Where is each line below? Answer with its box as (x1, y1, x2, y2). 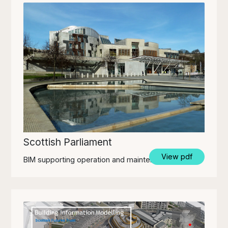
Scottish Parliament (23, 135, 112, 148)
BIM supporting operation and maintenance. (23, 155, 173, 164)
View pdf (161, 152, 192, 161)
